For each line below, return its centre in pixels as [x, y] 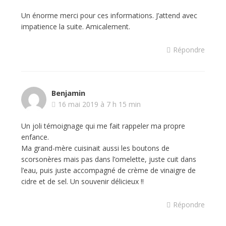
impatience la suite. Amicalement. [75, 26]
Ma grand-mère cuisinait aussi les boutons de [95, 148]
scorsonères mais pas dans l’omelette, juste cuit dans [108, 159]
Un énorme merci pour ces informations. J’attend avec [109, 15]
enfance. [35, 137]
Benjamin [68, 93]
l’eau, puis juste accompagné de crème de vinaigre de [108, 170]
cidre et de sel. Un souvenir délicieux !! [82, 181]
